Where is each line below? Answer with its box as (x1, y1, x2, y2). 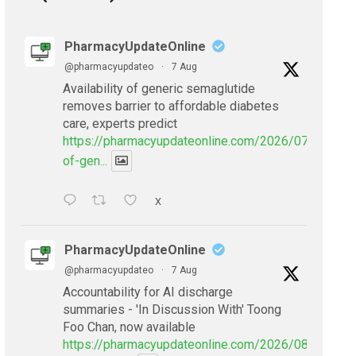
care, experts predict (63, 115, 177, 131)
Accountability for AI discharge (63, 284, 233, 300)
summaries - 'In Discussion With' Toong (63, 301, 281, 317)
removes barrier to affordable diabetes (63, 98, 279, 114)
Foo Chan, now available (63, 319, 195, 335)
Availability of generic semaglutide (63, 80, 255, 96)
